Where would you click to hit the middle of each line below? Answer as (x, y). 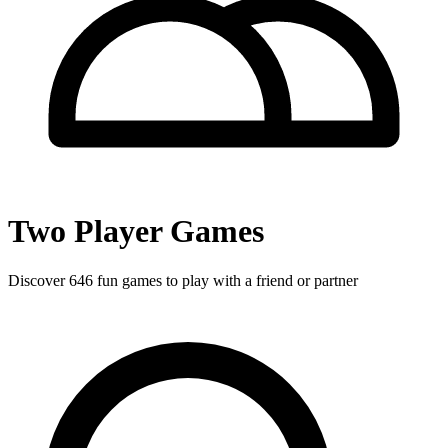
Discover (38, 280)
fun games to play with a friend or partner (225, 280)
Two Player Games (136, 231)
